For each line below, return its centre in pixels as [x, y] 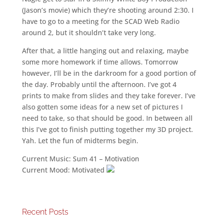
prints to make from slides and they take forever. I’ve [109, 96]
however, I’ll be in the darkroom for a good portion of [109, 73]
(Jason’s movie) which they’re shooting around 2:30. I [108, 10]
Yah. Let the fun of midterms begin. [80, 141]
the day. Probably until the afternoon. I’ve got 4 [99, 84]
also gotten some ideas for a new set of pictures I [102, 107]
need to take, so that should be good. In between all [107, 118]
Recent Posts [45, 212]
